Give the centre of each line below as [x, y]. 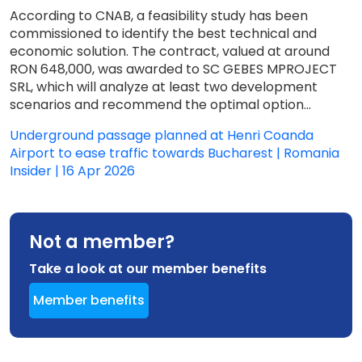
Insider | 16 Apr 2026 [72, 171]
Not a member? [102, 242]
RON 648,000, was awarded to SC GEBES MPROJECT [173, 69]
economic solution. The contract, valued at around [170, 51]
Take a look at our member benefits [148, 269]
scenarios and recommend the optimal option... [160, 105]
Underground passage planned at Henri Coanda [162, 135]
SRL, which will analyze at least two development [164, 87]
